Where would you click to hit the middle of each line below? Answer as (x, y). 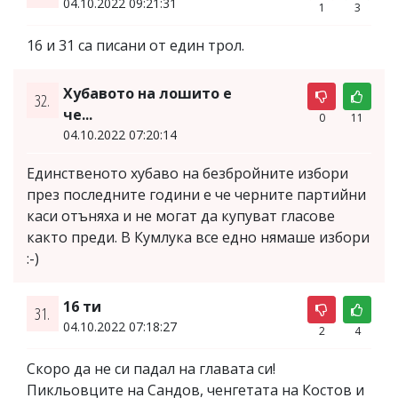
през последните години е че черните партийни (196, 195)
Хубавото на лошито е (147, 94)
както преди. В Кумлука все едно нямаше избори (198, 238)
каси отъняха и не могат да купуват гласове (181, 216)
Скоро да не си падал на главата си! (151, 369)
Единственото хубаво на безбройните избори (187, 174)
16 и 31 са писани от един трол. (135, 46)
